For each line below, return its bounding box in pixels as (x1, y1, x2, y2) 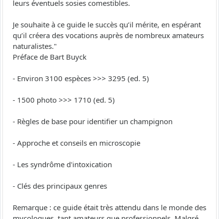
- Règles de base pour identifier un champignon (13, 116, 173, 127)
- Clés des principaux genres (13, 181, 107, 191)
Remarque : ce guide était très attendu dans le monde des (13, 202, 206, 213)
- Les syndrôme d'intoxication (13, 159, 112, 170)
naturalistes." (13, 41, 57, 51)
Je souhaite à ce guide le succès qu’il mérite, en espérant (13, 20, 201, 30)
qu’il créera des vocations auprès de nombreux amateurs (13, 30, 204, 41)
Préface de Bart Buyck (13, 52, 87, 62)
